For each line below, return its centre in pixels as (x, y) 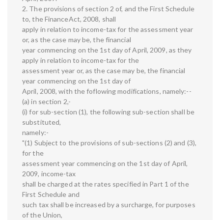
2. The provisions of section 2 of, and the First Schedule (108, 9)
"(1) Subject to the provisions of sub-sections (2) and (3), (109, 143)
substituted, (42, 122)
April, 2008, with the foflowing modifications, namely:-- (107, 91)
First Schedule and (51, 194)
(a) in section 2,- (46, 102)
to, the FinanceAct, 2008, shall (69, 19)
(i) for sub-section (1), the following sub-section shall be (108, 112)
